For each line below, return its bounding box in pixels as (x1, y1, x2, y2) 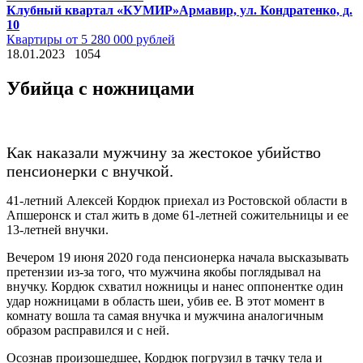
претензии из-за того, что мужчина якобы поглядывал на (6, 264, 321, 279)
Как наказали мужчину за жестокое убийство (6, 143, 321, 161)
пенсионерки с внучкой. (6, 161, 173, 180)
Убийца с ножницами (6, 77, 194, 99)
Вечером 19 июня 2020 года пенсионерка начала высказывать (6, 250, 348, 264)
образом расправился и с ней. (6, 322, 169, 337)
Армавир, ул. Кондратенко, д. (179, 3, 352, 17)
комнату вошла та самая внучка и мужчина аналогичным (6, 308, 323, 322)
